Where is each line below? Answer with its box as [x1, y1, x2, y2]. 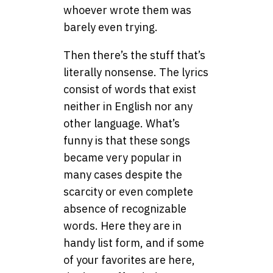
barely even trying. [63, 19, 158, 34]
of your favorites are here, [63, 252, 195, 267]
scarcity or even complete [63, 184, 193, 199]
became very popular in [63, 150, 182, 165]
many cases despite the [63, 167, 182, 182]
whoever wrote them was [63, 2, 191, 17]
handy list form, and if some [63, 235, 204, 250]
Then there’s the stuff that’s [63, 48, 205, 62]
